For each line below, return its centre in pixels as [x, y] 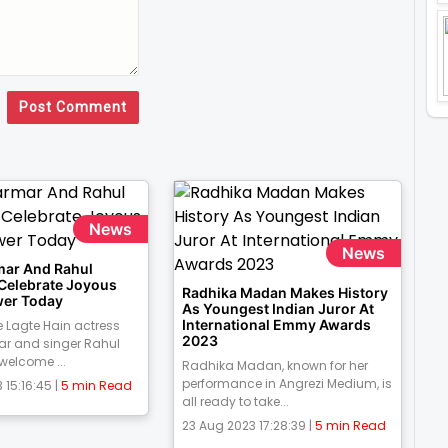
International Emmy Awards [276, 325]
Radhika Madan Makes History [284, 293]
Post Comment [72, 107]
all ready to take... [235, 402]
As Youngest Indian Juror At [277, 309]
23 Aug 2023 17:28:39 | [248, 426]
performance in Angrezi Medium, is [286, 384]
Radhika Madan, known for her [274, 366]
